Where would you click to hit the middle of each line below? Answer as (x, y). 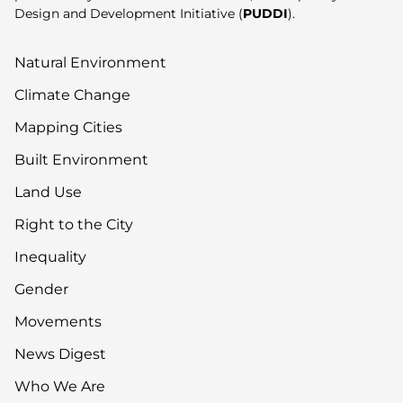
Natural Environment (90, 62)
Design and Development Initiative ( (129, 13)
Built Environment (81, 159)
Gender (41, 289)
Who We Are (60, 386)
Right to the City (74, 224)
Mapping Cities (68, 127)
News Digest (60, 354)
